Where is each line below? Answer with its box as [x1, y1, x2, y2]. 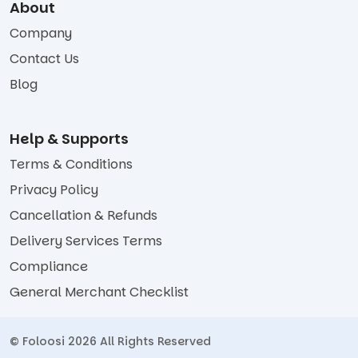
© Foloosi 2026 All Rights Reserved [10, 332, 211, 349]
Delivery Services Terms [10, 231, 162, 250]
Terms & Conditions [10, 154, 133, 173]
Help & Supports [10, 128, 129, 149]
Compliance [10, 257, 88, 276]
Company [10, 23, 72, 42]
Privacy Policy [10, 180, 98, 199]
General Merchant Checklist [10, 282, 189, 301]
